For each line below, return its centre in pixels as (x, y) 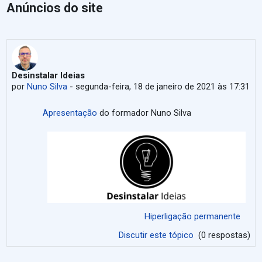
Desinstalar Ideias (49, 75)
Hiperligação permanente (192, 217)
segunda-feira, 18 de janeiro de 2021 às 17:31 (163, 86)
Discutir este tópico (157, 235)
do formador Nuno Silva (144, 113)
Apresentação (70, 113)
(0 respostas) (223, 235)
